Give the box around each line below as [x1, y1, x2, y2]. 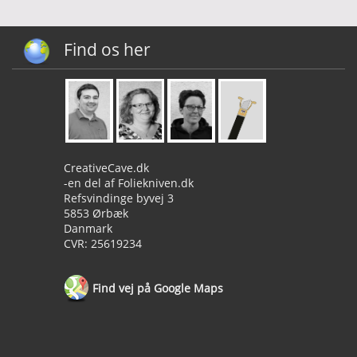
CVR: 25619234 [64, 235, 142, 251]
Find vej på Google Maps [89, 280, 223, 296]
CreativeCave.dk [64, 159, 149, 175]
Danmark [64, 220, 112, 236]
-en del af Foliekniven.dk [64, 175, 194, 190]
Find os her [64, 37, 151, 61]
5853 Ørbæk [64, 205, 128, 221]
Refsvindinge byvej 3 [64, 190, 174, 206]
